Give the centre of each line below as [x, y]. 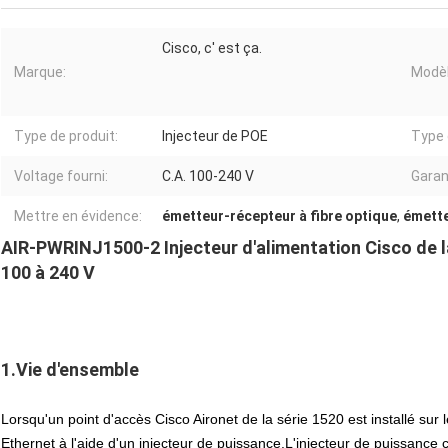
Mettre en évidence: [78, 215]
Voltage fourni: [61, 175]
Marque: [40, 71]
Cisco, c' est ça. [212, 47]
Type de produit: [66, 135]
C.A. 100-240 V [208, 175]
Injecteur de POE [215, 135]
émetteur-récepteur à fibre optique [279, 215]
